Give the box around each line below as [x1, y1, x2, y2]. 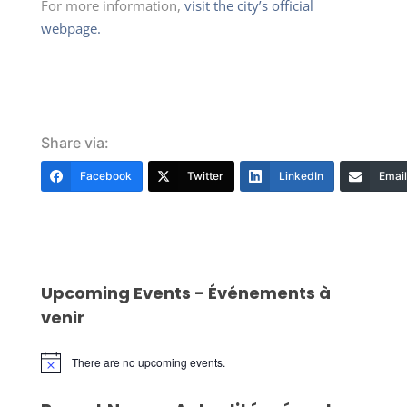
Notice [39, 360, 72, 376]
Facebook [79, 168, 132, 183]
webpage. [40, 18, 101, 37]
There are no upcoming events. [71, 353, 225, 370]
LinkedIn [278, 168, 323, 183]
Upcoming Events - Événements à [40, 281, 331, 304]
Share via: [40, 133, 109, 152]
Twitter [186, 168, 223, 183]
